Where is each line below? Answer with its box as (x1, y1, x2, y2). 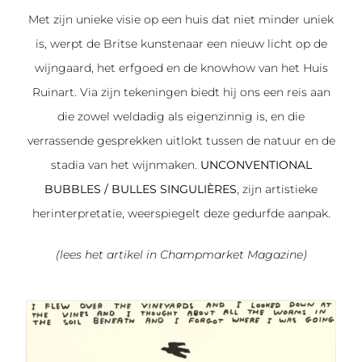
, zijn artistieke (237, 182, 318, 197)
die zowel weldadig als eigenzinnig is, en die (57, 109, 305, 124)
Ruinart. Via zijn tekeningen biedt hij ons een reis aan (32, 85, 330, 100)
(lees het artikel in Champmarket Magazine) (55, 247, 307, 263)
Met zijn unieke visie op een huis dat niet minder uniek (28, 12, 334, 27)
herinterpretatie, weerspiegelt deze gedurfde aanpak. (32, 206, 330, 221)
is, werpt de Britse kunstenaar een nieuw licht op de (35, 36, 327, 52)
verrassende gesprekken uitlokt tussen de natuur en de (27, 133, 335, 149)
